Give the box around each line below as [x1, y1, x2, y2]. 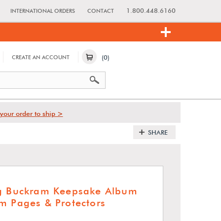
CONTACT [87, 7, 114, 14]
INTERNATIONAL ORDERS [10, 7, 75, 14]
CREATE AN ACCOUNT [12, 54, 70, 61]
